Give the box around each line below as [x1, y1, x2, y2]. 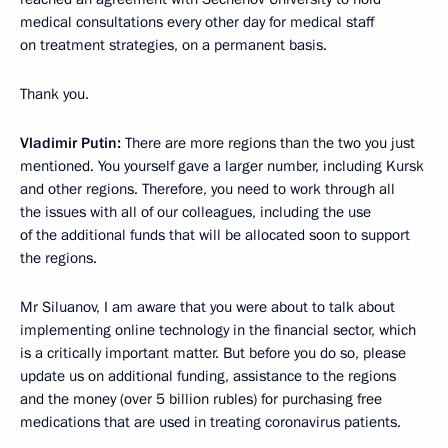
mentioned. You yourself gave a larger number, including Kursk [20, 156, 424, 177]
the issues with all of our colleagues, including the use [20, 202, 371, 223]
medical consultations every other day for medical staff [20, 12, 374, 33]
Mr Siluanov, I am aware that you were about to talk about [20, 297, 395, 318]
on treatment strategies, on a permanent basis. [20, 35, 327, 56]
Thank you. [20, 84, 89, 105]
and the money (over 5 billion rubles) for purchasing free [20, 389, 382, 410]
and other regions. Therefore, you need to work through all [20, 179, 395, 200]
